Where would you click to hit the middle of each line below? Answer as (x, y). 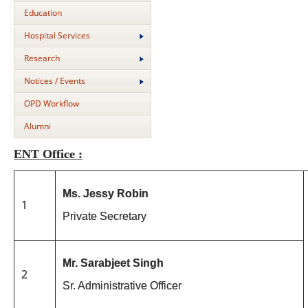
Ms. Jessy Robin (106, 193)
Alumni (37, 126)
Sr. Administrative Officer (122, 286)
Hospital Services (57, 35)
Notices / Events (55, 81)
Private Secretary (104, 216)
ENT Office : (48, 154)
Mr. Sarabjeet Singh (113, 263)
